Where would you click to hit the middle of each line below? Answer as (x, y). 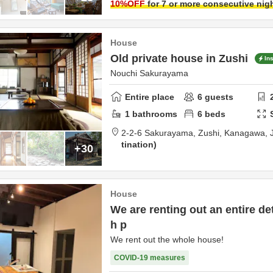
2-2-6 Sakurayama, (160, 133)
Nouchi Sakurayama (149, 73)
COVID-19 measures (150, 258)
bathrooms (154, 114)
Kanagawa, (247, 133)
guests (218, 97)
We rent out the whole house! (167, 239)
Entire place (150, 97)
